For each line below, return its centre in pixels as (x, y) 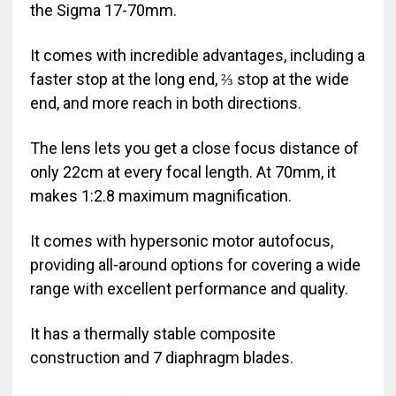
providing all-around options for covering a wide (195, 265)
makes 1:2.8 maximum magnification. (160, 196)
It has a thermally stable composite (152, 334)
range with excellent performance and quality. (189, 289)
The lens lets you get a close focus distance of (194, 148)
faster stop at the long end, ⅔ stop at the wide (189, 80)
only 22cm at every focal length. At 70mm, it (183, 172)
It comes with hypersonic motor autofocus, (181, 241)
